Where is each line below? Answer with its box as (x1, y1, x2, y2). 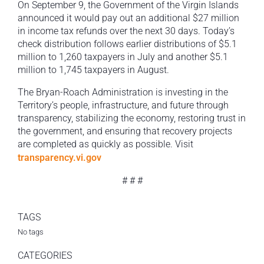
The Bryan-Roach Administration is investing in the (18, 87, 228, 98)
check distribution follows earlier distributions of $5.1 (18, 38, 237, 50)
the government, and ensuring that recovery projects (18, 126, 232, 137)
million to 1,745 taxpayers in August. (18, 64, 169, 76)
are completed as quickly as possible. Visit (18, 138, 193, 150)
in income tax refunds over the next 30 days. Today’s (18, 25, 235, 37)
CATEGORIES (18, 250, 72, 262)
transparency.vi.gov (18, 152, 101, 164)
